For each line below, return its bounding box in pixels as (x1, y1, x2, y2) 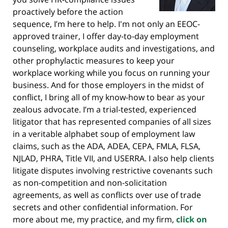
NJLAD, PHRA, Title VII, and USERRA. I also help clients (13, 152, 214, 164)
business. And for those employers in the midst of (13, 79, 204, 91)
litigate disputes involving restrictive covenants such (13, 164, 213, 176)
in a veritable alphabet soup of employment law (13, 128, 195, 139)
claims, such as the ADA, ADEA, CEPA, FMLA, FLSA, (13, 140, 201, 152)
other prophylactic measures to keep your (13, 54, 175, 66)
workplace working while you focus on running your (13, 67, 210, 78)
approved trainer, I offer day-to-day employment (13, 30, 199, 42)
